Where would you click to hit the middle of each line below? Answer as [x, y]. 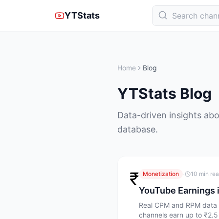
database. [138, 129]
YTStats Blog [164, 93]
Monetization [161, 174]
